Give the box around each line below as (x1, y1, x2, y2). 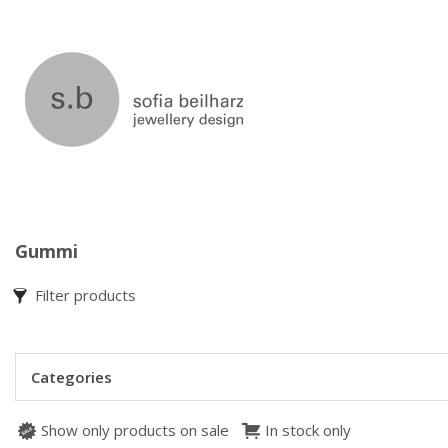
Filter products (35, 285, 136, 305)
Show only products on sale (41, 420, 229, 441)
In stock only (265, 420, 351, 441)
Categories (31, 367, 112, 387)
